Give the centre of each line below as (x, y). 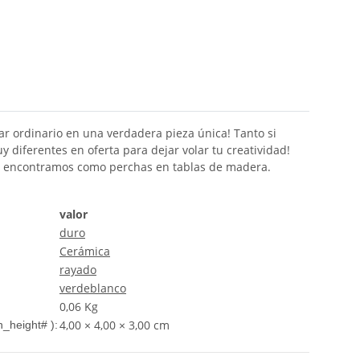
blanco (108, 288)
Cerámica (85, 252)
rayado (78, 270)
